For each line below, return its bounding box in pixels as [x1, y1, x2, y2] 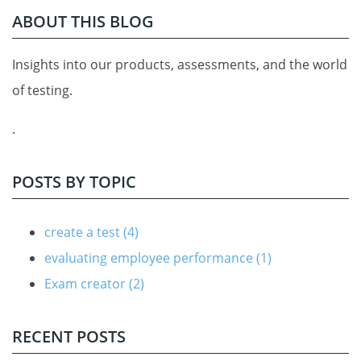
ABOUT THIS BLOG [12, 10, 154, 32]
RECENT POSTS [12, 325, 126, 347]
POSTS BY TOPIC [12, 170, 136, 193]
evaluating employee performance [44, 248, 256, 267]
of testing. [12, 81, 73, 99]
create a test [44, 222, 123, 241]
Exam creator [44, 274, 129, 293]
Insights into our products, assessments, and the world [12, 55, 347, 73]
